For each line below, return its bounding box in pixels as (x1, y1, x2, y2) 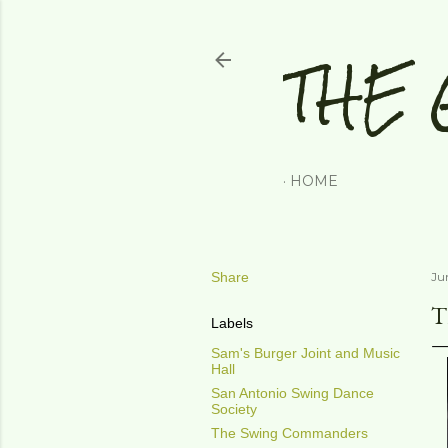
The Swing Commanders (211, 425, 368, 441)
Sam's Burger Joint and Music (211, 345, 400, 361)
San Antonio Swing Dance (211, 385, 374, 401)
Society (211, 401, 257, 417)
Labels (211, 315, 253, 331)
